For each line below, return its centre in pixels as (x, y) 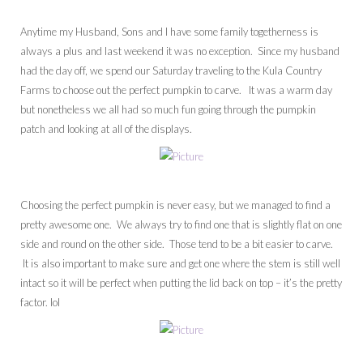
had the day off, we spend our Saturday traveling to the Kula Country (171, 71)
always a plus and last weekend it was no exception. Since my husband (180, 51)
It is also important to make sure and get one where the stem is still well (180, 264)
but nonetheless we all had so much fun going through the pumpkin (168, 110)
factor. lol (40, 303)
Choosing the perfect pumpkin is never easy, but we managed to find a (175, 205)
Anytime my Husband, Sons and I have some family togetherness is (169, 32)
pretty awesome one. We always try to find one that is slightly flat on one (181, 225)
